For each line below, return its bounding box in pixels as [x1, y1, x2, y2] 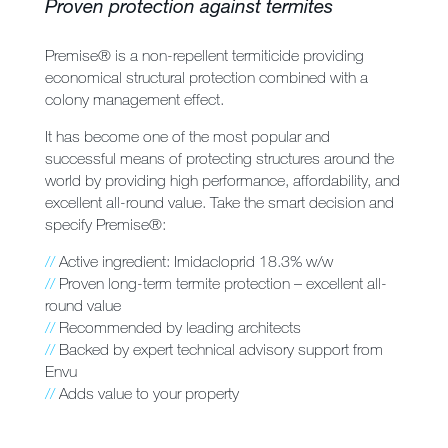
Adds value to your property [55, 384, 239, 403]
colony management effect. [45, 90, 224, 109]
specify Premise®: [45, 215, 166, 234]
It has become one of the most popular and [45, 127, 330, 146]
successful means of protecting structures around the [45, 149, 394, 168]
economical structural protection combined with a [45, 68, 368, 87]
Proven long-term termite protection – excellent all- [55, 274, 387, 293]
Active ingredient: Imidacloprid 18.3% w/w [55, 252, 333, 271]
